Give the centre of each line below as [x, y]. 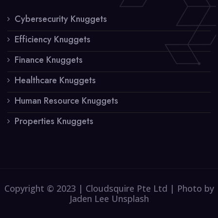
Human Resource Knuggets [66, 100]
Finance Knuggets [49, 60]
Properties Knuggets [54, 121]
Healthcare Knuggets [55, 80]
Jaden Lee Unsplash [109, 198]
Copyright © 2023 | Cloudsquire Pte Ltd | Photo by [109, 188]
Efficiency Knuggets [53, 39]
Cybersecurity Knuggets [61, 19]
